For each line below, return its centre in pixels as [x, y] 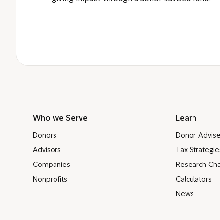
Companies [52, 165]
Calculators [194, 180]
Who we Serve [60, 119]
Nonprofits [50, 180]
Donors [45, 136]
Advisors [47, 151]
